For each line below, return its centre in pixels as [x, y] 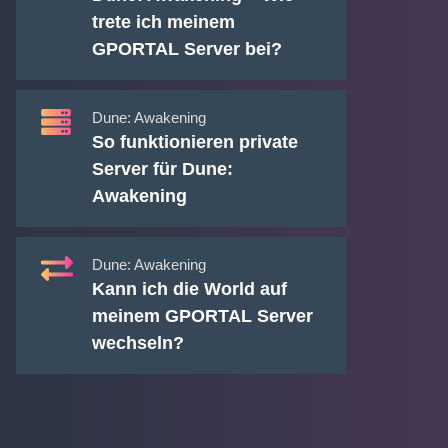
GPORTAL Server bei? [186, 49]
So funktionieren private [194, 142]
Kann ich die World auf [189, 289]
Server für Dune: [162, 169]
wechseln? [137, 343]
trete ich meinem [163, 22]
